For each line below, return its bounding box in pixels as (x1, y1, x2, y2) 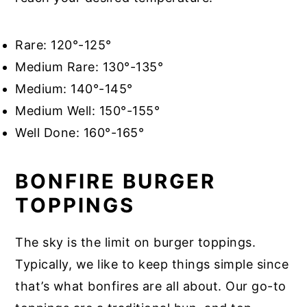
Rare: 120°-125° (15, 37, 112, 52)
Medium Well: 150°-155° (15, 103, 160, 118)
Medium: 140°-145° (15, 81, 133, 96)
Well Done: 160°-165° (15, 125, 145, 140)
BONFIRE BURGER (15, 169, 217, 193)
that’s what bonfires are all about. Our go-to (15, 278, 286, 293)
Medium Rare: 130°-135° (15, 59, 164, 74)
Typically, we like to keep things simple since (15, 256, 289, 271)
